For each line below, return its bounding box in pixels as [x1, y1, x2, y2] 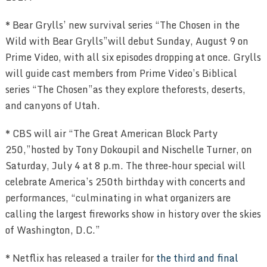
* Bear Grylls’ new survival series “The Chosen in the [5, 17, 240, 33]
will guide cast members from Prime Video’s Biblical [5, 66, 237, 82]
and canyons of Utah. [5, 98, 100, 114]
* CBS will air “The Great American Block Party [5, 126, 218, 142]
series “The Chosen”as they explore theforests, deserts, [5, 82, 246, 98]
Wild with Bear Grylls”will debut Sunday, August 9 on [5, 33, 249, 49]
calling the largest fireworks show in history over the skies [5, 206, 261, 222]
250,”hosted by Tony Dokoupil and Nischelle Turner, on [5, 142, 252, 158]
